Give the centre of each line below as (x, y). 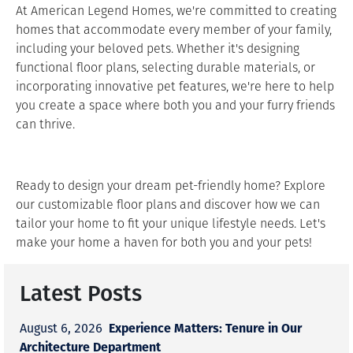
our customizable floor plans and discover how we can (168, 204)
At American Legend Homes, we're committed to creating (176, 11)
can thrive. (45, 124)
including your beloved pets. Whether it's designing (158, 48)
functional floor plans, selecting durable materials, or (165, 67)
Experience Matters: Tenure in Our (205, 327)
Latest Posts (81, 292)
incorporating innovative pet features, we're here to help (175, 86)
